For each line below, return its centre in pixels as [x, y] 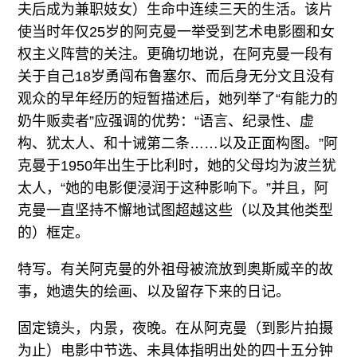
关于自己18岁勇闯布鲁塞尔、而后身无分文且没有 [177, 77]
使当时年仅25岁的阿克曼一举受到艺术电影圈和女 [177, 32]
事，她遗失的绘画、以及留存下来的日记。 [154, 292]
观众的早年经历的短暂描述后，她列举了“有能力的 [178, 99]
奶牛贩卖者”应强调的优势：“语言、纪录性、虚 [166, 122]
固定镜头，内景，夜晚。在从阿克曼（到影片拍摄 [176, 329]
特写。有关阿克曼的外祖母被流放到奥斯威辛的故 [176, 270]
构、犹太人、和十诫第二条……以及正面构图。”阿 [178, 144]
